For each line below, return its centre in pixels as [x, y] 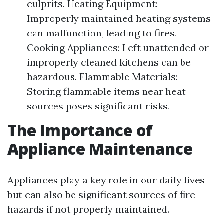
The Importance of [80, 130]
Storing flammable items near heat [106, 91]
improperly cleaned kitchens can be [109, 62]
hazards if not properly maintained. [88, 209]
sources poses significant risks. [98, 106]
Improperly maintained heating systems [119, 18]
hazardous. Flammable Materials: [102, 77]
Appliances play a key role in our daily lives [106, 180]
